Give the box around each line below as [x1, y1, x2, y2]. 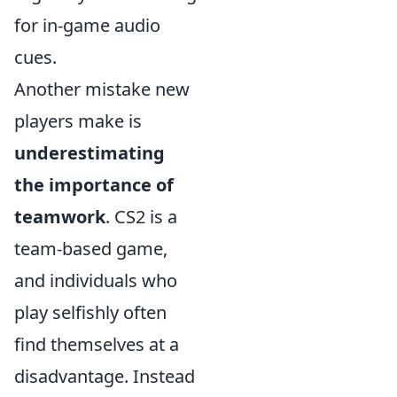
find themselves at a [14, 331, 179, 356]
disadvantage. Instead [14, 363, 195, 388]
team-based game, [14, 236, 167, 261]
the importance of [14, 172, 174, 197]
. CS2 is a [105, 204, 177, 229]
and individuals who [14, 268, 177, 292]
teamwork [14, 204, 105, 229]
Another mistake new [14, 76, 190, 101]
